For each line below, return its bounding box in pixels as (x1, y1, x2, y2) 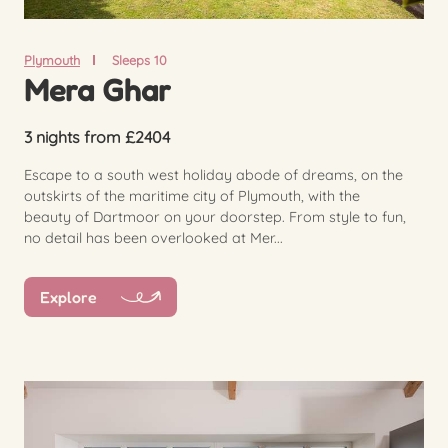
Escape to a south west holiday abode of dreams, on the (24, 165, 403, 184)
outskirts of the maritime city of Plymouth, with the (24, 186, 360, 205)
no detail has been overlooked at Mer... (24, 228, 283, 247)
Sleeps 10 (111, 51, 167, 68)
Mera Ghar (24, 70, 171, 108)
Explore (40, 287, 97, 308)
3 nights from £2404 (24, 126, 170, 147)
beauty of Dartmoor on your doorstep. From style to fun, (24, 207, 406, 226)
